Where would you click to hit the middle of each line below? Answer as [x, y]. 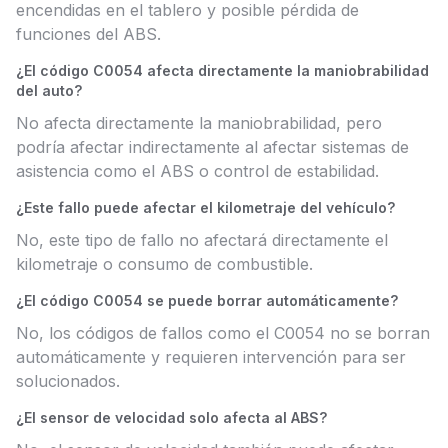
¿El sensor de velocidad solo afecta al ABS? [171, 417]
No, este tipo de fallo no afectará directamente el [202, 240]
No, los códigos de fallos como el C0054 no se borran [223, 333]
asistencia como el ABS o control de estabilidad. [197, 171]
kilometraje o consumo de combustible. [164, 264]
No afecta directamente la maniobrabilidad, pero [199, 123]
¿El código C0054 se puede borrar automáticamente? [207, 300]
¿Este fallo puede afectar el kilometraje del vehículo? [205, 207]
